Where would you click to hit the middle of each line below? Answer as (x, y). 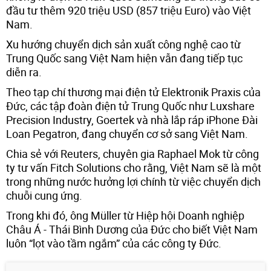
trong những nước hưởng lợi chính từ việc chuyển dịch (133, 181)
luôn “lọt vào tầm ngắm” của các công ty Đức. (114, 243)
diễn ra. (24, 72)
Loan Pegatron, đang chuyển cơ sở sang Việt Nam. (127, 133)
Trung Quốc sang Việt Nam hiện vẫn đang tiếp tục (124, 58)
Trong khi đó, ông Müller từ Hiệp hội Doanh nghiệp (125, 215)
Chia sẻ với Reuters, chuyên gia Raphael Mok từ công (132, 153)
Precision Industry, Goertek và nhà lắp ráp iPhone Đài (132, 119)
